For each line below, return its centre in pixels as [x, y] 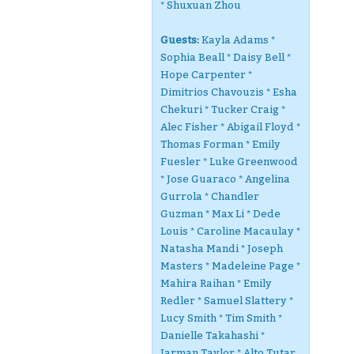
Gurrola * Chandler [210, 196]
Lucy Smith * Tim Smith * [221, 318]
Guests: [180, 40]
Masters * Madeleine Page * [230, 266]
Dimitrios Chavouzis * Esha [229, 92]
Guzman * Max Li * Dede [220, 214]
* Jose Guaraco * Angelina [225, 179]
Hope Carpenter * [206, 75]
